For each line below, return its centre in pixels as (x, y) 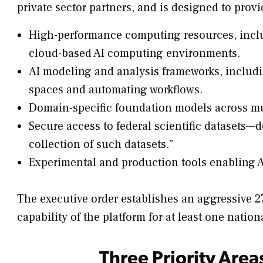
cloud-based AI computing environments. (134, 53)
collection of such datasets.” (101, 144)
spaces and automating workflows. (115, 90)
